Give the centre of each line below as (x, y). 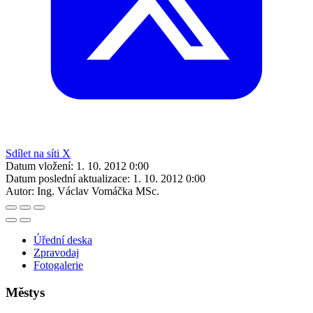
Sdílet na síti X (38, 153)
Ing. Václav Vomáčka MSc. (98, 191)
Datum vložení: (39, 166)
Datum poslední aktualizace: (68, 178)
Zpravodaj (56, 252)
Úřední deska (63, 240)
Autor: (20, 191)
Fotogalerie (58, 265)
